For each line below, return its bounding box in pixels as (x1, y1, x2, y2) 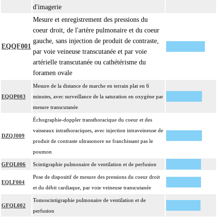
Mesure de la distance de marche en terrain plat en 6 (33, 83, 149, 89)
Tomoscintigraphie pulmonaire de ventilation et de (33, 197, 146, 203)
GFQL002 (1, 202, 26, 209)
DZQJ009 (1, 133, 25, 139)
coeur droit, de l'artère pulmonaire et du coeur (33, 27, 159, 34)
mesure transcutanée (33, 104, 78, 110)
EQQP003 (1, 93, 26, 100)
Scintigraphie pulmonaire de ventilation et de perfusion (33, 161, 156, 168)
